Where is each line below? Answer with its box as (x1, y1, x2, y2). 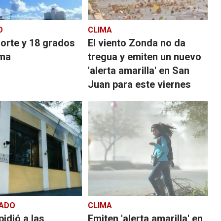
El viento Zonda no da (88, 37, 186, 49)
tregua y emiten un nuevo (88, 50, 202, 63)
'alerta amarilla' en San (88, 64, 190, 76)
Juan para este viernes (88, 78, 191, 90)
